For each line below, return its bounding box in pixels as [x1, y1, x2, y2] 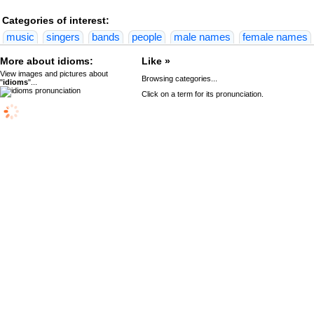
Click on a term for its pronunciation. [141, 90, 264, 98]
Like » [141, 55, 170, 67]
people [132, 32, 162, 43]
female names [243, 32, 308, 43]
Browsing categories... [141, 74, 217, 83]
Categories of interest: [2, 15, 109, 26]
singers [46, 32, 80, 43]
